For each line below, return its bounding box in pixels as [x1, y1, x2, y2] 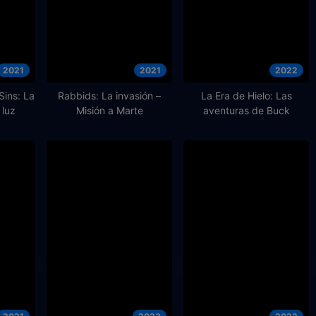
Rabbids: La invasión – [58, 89, 161, 102]
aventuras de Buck [202, 104, 290, 116]
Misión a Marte [75, 104, 143, 116]
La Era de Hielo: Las [200, 89, 292, 102]
